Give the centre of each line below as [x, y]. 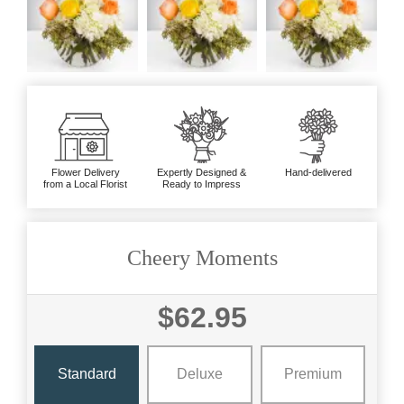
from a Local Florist [86, 184]
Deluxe [199, 374]
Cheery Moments [202, 257]
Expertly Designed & [202, 172]
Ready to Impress [202, 184]
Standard [87, 374]
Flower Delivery [85, 172]
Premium [312, 374]
